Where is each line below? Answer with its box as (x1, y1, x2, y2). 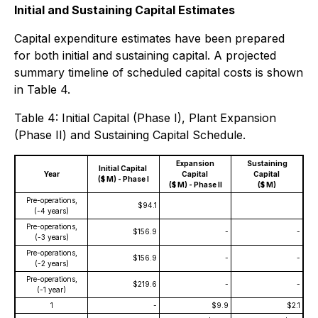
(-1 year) (37, 285, 66, 294)
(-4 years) (34, 207, 69, 215)
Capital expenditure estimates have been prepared (14, 31, 285, 45)
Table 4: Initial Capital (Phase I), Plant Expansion (14, 111, 276, 125)
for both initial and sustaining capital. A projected (14, 48, 276, 62)
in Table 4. (14, 82, 70, 97)
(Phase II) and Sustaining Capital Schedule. (14, 128, 246, 142)
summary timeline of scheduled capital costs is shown (14, 65, 303, 79)
